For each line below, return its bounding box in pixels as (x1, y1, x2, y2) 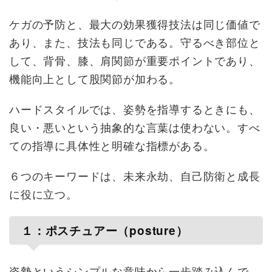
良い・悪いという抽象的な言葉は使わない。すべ (9, 121, 260, 135)
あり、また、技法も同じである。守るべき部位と (9, 36, 260, 50)
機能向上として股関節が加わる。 (9, 73, 180, 86)
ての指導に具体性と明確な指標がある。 (9, 140, 215, 153)
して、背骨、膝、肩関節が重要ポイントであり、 (9, 55, 260, 68)
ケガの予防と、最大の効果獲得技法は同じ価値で (9, 18, 260, 32)
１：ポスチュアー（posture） (21, 222, 188, 239)
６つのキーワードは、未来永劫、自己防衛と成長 (9, 170, 260, 183)
